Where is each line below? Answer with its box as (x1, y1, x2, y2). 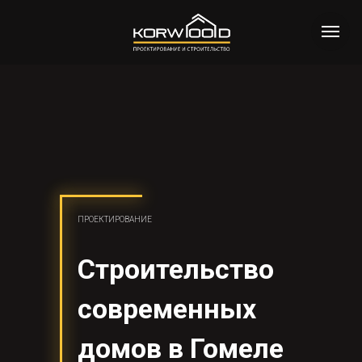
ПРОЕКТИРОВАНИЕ (78, 214, 152, 224)
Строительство (78, 252, 274, 285)
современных (78, 292, 256, 325)
